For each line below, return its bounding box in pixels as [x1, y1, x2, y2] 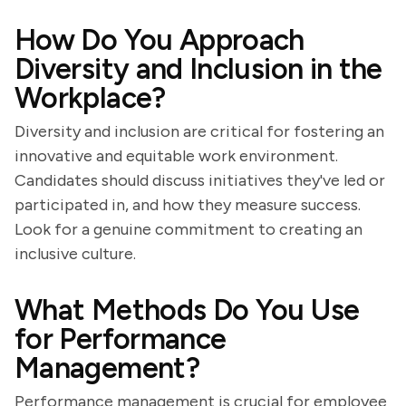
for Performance [14, 322, 227, 356]
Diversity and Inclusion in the [14, 52, 382, 86]
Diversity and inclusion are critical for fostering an [14, 121, 384, 141]
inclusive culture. [14, 244, 136, 264]
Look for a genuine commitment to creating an [14, 219, 362, 239]
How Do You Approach [14, 23, 304, 57]
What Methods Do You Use [14, 293, 360, 327]
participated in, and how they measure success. [14, 195, 361, 215]
